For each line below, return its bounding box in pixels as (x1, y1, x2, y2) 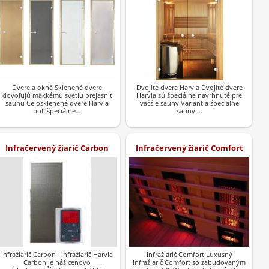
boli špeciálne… (33, 106, 81, 115)
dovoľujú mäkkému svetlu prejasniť (2, 90, 112, 100)
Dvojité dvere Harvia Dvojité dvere (136, 82, 243, 92)
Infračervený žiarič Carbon (5, 142, 109, 153)
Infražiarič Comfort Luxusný (146, 249, 232, 259)
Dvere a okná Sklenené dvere (12, 82, 102, 92)
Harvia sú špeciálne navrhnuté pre (136, 90, 242, 100)
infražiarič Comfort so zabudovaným (133, 257, 246, 267)
